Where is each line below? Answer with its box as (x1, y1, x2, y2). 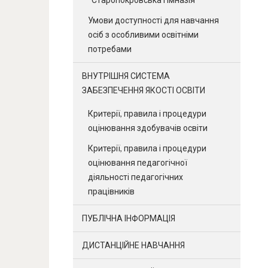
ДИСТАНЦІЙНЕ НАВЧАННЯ (82, 240, 185, 250)
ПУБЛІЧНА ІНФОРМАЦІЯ (82, 213, 175, 223)
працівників (88, 186, 135, 196)
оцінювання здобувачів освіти (88, 123, 208, 133)
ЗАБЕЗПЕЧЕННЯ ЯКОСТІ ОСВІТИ (82, 85, 205, 95)
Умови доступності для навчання (88, 15, 219, 25)
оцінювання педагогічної (88, 157, 187, 167)
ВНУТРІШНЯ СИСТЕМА (82, 71, 170, 81)
